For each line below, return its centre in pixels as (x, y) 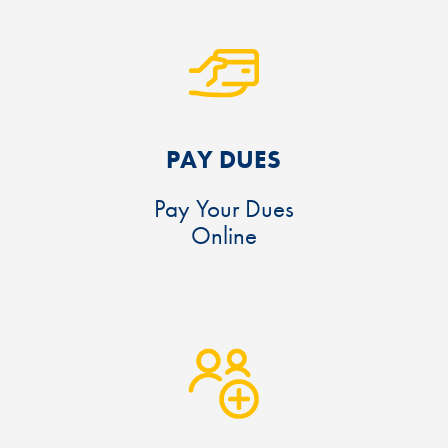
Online (223, 236)
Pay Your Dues (223, 209)
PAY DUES (224, 160)
